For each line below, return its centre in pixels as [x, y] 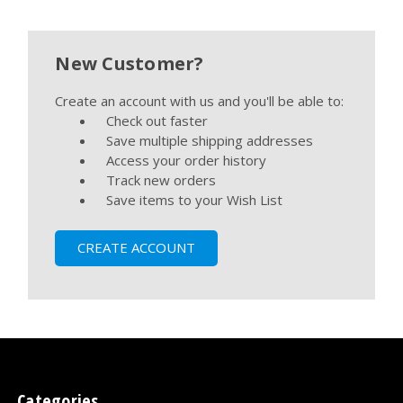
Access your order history [187, 161]
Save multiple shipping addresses [210, 141]
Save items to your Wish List [195, 200]
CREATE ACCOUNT [137, 248]
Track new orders [161, 180]
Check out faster [157, 121]
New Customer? [130, 64]
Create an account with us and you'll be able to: [200, 101]
